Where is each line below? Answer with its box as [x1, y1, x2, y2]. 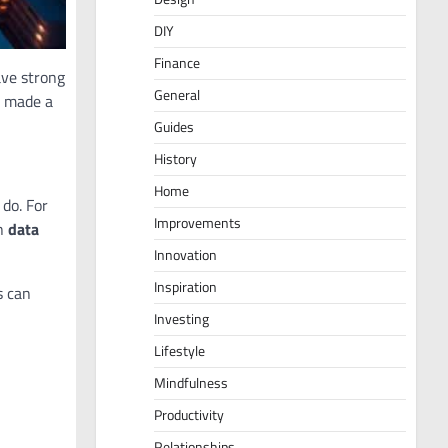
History [154, 148, 197, 171]
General [154, 84, 200, 107]
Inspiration [154, 276, 217, 299]
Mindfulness [154, 372, 228, 395]
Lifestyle [154, 340, 205, 363]
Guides [154, 116, 194, 139]
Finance [154, 52, 200, 75]
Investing [154, 308, 209, 331]
